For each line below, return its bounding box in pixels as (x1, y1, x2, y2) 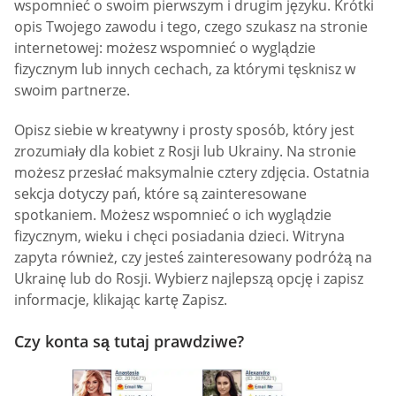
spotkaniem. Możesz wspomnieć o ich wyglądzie (14, 205, 331, 225)
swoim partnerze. (14, 80, 130, 100)
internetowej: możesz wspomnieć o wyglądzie (14, 37, 316, 57)
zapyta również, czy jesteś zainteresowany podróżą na (14, 247, 372, 268)
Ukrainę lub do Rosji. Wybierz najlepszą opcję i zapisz (14, 269, 363, 289)
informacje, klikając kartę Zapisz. (14, 290, 227, 310)
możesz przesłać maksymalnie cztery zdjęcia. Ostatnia (14, 163, 369, 183)
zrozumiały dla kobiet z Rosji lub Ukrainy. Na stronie (14, 141, 356, 162)
